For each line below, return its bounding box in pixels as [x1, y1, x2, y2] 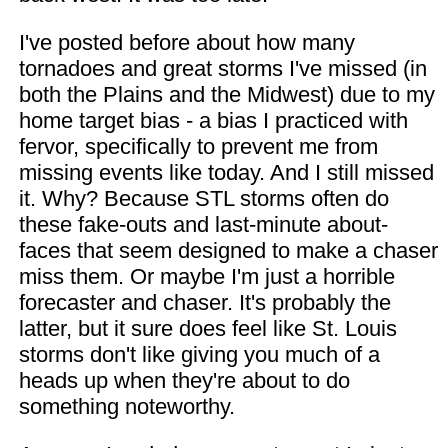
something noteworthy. [18, 394, 235, 419]
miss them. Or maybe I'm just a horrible [18, 264, 395, 289]
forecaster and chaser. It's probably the [18, 290, 391, 315]
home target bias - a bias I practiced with [18, 108, 408, 133]
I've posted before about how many [18, 30, 355, 55]
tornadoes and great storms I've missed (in [18, 56, 427, 81]
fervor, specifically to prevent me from [18, 134, 378, 159]
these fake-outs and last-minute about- [18, 212, 388, 237]
